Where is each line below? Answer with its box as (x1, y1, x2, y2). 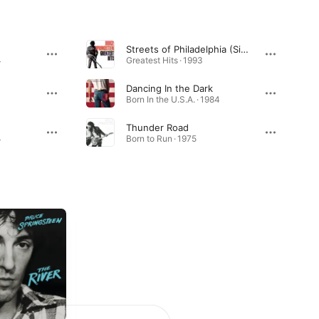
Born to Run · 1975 (125, 132, 197, 144)
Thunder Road (125, 121, 189, 133)
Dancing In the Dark (125, 82, 213, 94)
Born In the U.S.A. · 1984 (125, 93, 220, 105)
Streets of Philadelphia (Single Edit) (240, 43, 249, 55)
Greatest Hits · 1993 (125, 54, 203, 66)
